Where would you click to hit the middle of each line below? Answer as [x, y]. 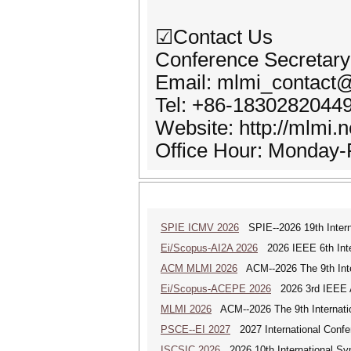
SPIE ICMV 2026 [200, 228]
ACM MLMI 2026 [199, 268]
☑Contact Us [214, 37]
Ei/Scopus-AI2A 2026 [209, 248]
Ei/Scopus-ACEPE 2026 [216, 289]
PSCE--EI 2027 [195, 329]
